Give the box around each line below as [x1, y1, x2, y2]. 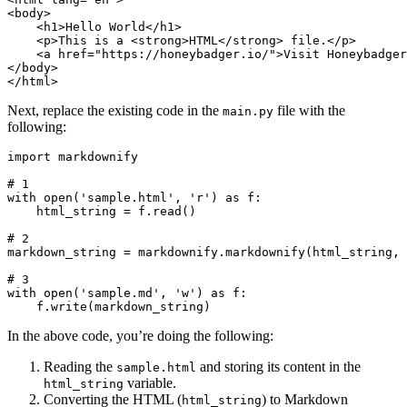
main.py [223, 104, 273, 119]
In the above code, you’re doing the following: [7, 328, 273, 344]
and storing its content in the [196, 359, 361, 375]
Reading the [44, 359, 116, 375]
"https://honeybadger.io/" [94, 47, 276, 62]
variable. [124, 375, 176, 392]
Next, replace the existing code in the [7, 103, 223, 119]
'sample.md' [80, 286, 160, 301]
